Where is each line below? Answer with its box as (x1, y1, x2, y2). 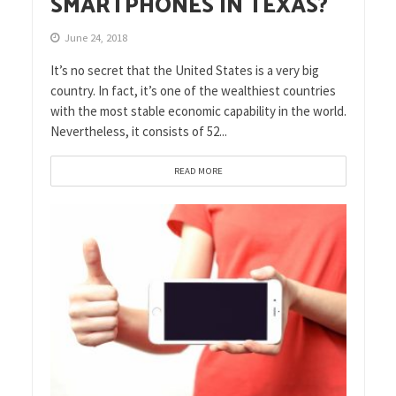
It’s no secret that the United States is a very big (49, 62, 319, 80)
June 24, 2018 (64, 31, 127, 45)
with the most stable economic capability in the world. (49, 103, 346, 120)
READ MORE (173, 164, 223, 178)
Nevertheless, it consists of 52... (49, 123, 227, 141)
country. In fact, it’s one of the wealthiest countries (49, 82, 336, 100)
